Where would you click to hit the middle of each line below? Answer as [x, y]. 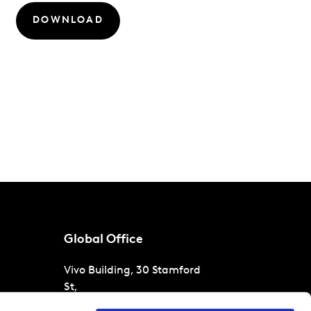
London [83, 304]
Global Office [103, 240]
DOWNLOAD [68, 20]
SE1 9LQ [124, 304]
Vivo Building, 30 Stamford [132, 271]
